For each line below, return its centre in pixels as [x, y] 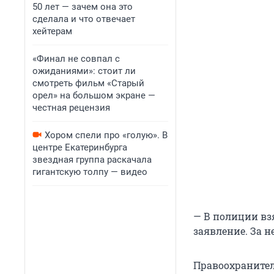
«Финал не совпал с [76, 59]
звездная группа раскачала [92, 160]
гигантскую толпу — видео [90, 172]
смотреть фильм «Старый [88, 83]
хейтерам [52, 31]
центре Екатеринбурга [80, 147]
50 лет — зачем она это [83, 7]
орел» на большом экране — [94, 95]
